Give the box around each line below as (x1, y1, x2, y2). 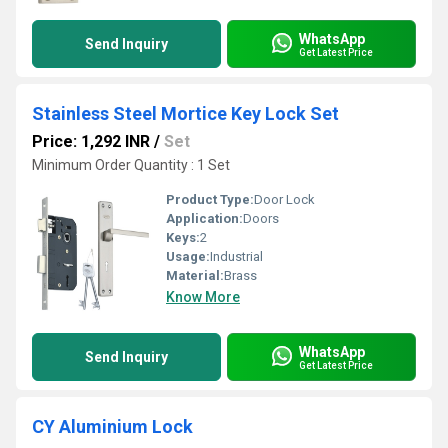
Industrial (210, 249, 263, 264)
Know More (166, 289, 240, 305)
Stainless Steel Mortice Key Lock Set (32, 103, 339, 124)
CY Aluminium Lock (32, 416, 193, 437)
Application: (166, 211, 243, 226)
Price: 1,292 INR (32, 132, 150, 151)
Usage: (166, 249, 210, 264)
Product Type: (166, 192, 254, 207)
